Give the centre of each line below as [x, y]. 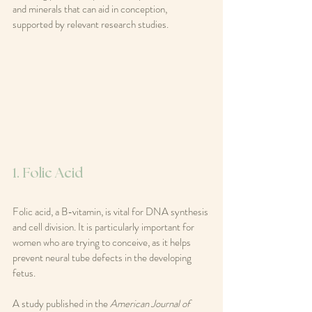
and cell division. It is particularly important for [104, 227]
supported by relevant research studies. [91, 24]
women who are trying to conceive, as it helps [103, 243]
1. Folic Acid [48, 174]
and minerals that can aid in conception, [91, 9]
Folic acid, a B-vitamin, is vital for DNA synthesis [111, 212]
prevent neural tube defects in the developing [103, 258]
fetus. [25, 273]
